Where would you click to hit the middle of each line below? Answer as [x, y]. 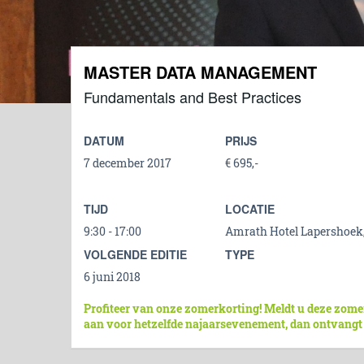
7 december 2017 [128, 163]
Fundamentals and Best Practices [193, 97]
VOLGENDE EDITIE [135, 254]
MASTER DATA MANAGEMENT [200, 72]
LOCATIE [250, 209]
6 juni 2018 [112, 277]
